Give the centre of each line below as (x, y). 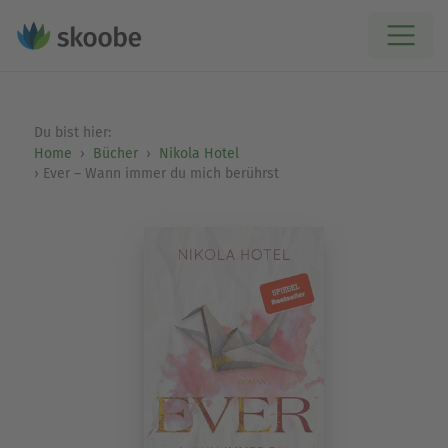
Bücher (115, 153)
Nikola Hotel (198, 153)
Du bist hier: (74, 132)
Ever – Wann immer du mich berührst (160, 173)
